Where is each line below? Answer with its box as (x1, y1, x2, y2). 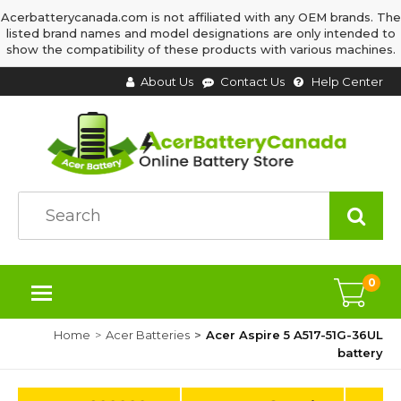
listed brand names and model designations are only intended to (5, 26, 396, 40)
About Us (141, 74, 193, 89)
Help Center (311, 74, 383, 89)
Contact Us (220, 74, 285, 89)
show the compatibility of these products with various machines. (5, 42, 396, 56)
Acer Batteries (106, 328, 190, 342)
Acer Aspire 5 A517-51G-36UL (206, 328, 383, 342)
